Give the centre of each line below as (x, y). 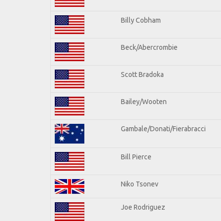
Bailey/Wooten (144, 101)
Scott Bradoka (142, 74)
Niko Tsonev (140, 184)
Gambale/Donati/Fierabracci (163, 129)
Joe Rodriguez (143, 207)
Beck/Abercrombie (149, 47)
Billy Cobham (141, 20)
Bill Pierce (136, 157)
